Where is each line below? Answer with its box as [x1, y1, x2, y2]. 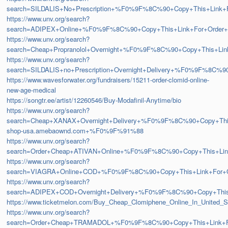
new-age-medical [7, 85, 56, 95]
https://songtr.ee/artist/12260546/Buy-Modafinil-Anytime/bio [7, 95, 182, 105]
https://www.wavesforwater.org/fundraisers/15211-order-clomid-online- [7, 75, 210, 85]
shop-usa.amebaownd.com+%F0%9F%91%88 [7, 126, 144, 136]
